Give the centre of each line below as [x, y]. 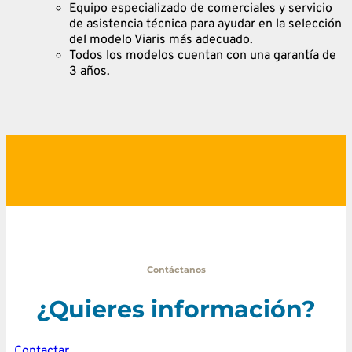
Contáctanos [176, 269]
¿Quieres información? [176, 309]
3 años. [90, 71]
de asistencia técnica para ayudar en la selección [205, 24]
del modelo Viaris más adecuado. [161, 40]
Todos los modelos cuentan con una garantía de [203, 55]
